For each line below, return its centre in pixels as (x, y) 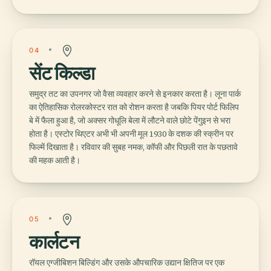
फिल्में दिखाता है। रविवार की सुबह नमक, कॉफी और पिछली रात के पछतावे (133, 147)
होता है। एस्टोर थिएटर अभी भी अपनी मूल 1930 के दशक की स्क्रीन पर (131, 133)
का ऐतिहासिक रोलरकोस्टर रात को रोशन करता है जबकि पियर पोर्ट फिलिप (134, 107)
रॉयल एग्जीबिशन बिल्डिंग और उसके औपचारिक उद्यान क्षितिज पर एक (127, 262)
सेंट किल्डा (62, 73)
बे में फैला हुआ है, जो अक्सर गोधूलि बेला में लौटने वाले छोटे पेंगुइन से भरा (130, 120)
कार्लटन (54, 241)
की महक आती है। (55, 160)
